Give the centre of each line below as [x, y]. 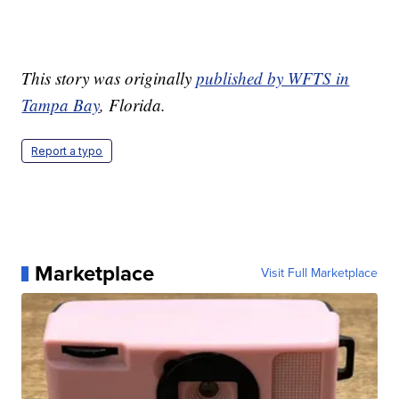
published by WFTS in [273, 78]
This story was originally [109, 78]
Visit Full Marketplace [319, 273]
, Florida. [133, 105]
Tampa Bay [61, 105]
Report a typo [67, 151]
